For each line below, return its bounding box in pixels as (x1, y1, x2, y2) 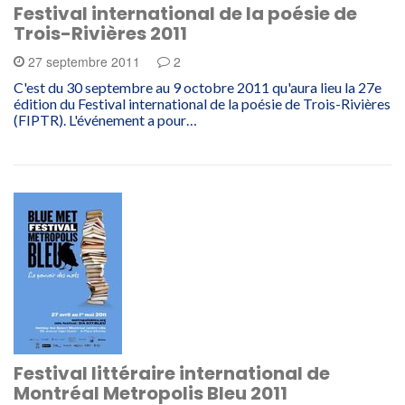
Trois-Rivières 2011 (14, 21, 187, 46)
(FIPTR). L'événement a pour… (14, 111, 197, 128)
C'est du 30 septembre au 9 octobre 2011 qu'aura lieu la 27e (14, 79, 381, 96)
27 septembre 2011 (24, 52, 144, 71)
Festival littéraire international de (14, 361, 330, 386)
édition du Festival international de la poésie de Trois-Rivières (14, 95, 391, 112)
